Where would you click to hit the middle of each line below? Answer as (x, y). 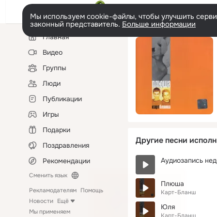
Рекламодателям (53, 190)
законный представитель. (76, 24)
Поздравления (66, 145)
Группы (54, 68)
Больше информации (159, 24)
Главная (56, 37)
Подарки (56, 130)
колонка (37, 41)
